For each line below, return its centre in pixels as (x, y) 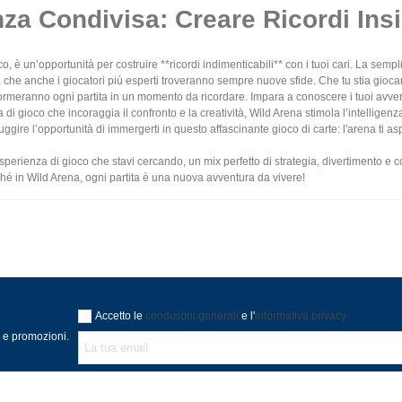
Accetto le (120, 316)
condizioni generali (192, 316)
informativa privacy (301, 316)
